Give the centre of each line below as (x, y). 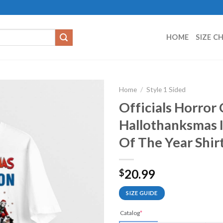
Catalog (130, 213)
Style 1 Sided (166, 90)
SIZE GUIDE (142, 193)
